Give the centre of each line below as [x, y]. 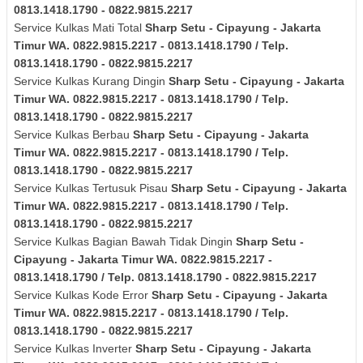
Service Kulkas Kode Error [83, 295]
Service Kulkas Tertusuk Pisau [92, 188]
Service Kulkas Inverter [75, 348]
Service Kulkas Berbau [73, 134]
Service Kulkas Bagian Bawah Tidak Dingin [125, 241]
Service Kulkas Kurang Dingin [91, 81]
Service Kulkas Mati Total [79, 27]
